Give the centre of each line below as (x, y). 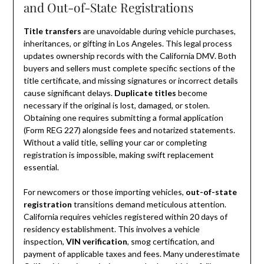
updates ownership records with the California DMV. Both (130, 56)
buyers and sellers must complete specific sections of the (129, 68)
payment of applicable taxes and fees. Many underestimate (131, 254)
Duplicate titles (145, 93)
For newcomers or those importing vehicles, (104, 192)
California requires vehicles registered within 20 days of (125, 217)
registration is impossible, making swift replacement (118, 155)
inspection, (44, 242)
